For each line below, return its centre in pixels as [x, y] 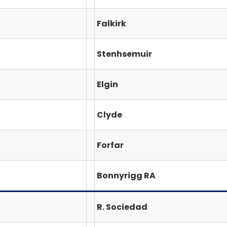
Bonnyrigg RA [126, 175]
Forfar [110, 145]
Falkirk [111, 23]
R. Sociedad [122, 207]
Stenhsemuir [124, 54]
